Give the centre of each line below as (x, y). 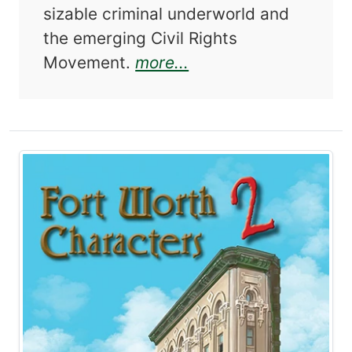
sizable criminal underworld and (167, 13)
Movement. (90, 62)
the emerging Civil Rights (141, 38)
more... (162, 62)
